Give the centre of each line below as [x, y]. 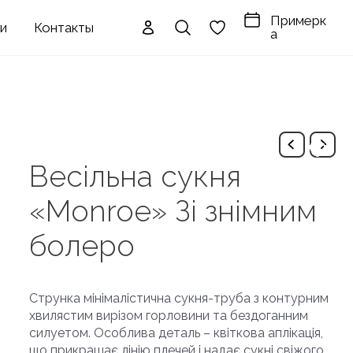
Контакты [64, 28]
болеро [82, 245]
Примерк [299, 20]
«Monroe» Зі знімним [173, 211]
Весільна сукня [135, 176]
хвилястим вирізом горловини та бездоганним [168, 315]
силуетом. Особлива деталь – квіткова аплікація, [176, 333]
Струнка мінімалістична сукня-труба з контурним [178, 298]
